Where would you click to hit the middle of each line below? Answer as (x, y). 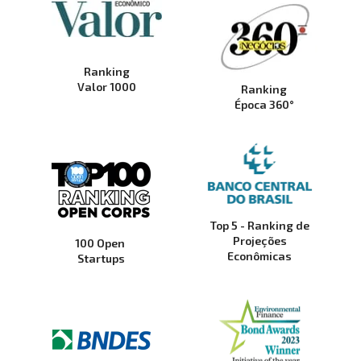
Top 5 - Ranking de (259, 226)
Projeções (259, 241)
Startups (102, 258)
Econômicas (260, 256)
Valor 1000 (106, 87)
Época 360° (264, 105)
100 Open (100, 243)
